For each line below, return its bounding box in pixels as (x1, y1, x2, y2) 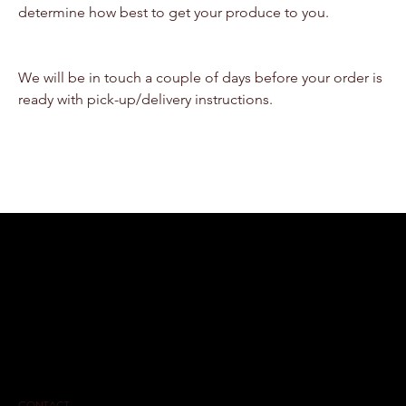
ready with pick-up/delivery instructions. (18, 90, 273, 108)
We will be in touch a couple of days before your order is (18, 68, 386, 86)
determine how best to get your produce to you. (18, 3, 329, 21)
